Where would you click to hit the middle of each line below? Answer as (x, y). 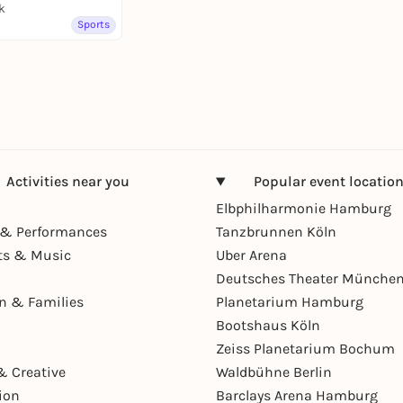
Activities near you (67, 182)
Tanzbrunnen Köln (276, 232)
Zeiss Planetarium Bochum (305, 349)
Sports (94, 25)
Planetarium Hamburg (290, 302)
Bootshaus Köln (268, 326)
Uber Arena (251, 255)
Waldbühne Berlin (274, 372)
